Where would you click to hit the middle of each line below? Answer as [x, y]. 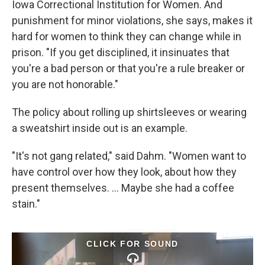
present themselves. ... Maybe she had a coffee [123, 188]
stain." [26, 204]
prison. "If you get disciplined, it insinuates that [121, 52]
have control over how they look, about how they [124, 172]
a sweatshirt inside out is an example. [100, 128]
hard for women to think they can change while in [127, 36]
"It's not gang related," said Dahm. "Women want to [129, 156]
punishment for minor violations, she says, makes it [132, 20]
